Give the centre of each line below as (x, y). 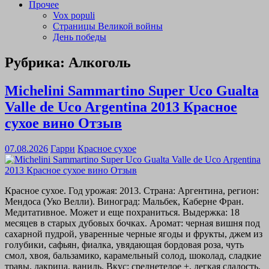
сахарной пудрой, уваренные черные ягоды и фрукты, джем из (134, 234)
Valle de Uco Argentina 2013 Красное (121, 107)
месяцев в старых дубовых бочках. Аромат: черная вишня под (132, 223)
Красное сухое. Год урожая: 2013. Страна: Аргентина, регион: (132, 190)
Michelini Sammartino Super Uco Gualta (132, 90)
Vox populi (74, 15)
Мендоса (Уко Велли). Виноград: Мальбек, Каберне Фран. (124, 201)
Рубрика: (37, 62)
